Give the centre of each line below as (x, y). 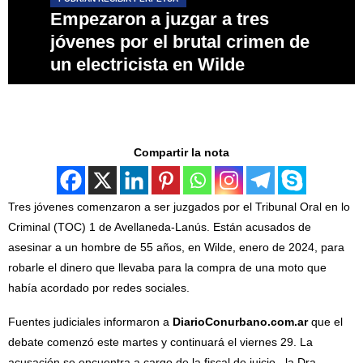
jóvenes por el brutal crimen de (180, 41)
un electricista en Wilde (147, 64)
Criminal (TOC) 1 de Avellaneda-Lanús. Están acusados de (160, 226)
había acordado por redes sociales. (99, 287)
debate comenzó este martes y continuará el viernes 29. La (160, 342)
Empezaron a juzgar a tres (160, 19)
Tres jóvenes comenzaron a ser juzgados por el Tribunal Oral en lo (179, 206)
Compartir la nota (181, 152)
